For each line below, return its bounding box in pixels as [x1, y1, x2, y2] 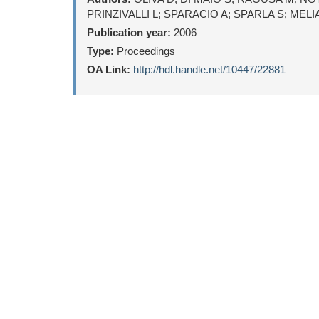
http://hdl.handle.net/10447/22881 [133, 63, 286, 75]
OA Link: [87, 63, 130, 75]
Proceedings [114, 45, 175, 57]
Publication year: [87, 26, 171, 38]
